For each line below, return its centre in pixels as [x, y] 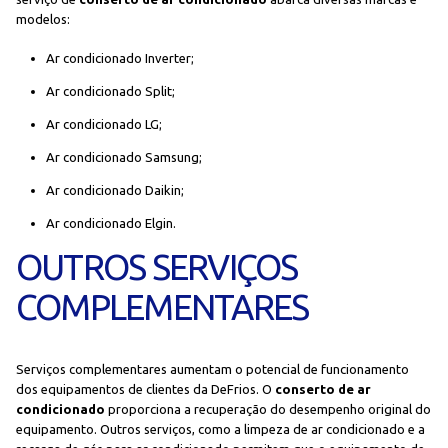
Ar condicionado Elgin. [110, 222]
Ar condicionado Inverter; [119, 57]
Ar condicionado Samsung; [123, 156]
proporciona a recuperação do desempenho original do [268, 409]
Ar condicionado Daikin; [114, 189]
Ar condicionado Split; [110, 90]
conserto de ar [323, 389]
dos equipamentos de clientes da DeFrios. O [145, 389]
